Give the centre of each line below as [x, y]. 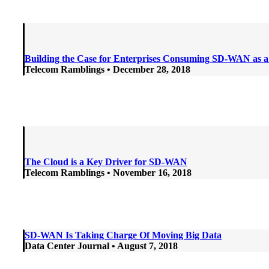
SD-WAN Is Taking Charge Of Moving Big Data [123, 235]
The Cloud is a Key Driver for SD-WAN [106, 162]
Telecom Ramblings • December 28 [95, 69]
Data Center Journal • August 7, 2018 [101, 246]
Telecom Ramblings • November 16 [96, 172]
